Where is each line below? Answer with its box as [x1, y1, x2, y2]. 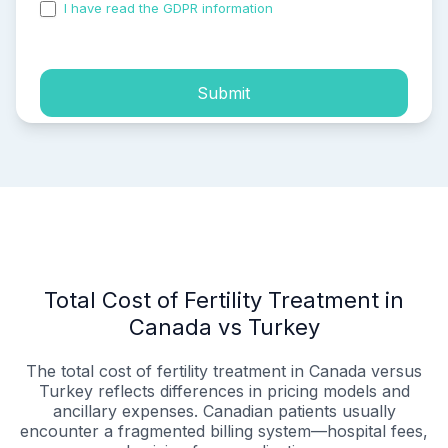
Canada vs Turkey [128, 314, 320, 341]
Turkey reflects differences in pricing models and [38, 381, 410, 402]
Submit [197, 82, 251, 103]
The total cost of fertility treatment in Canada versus [26, 361, 422, 382]
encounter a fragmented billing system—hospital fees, [20, 421, 428, 442]
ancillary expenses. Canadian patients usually [52, 401, 396, 422]
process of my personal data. [40, 17, 224, 34]
